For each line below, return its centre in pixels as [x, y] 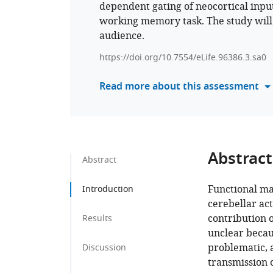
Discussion [104, 248]
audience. [122, 36]
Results [97, 218]
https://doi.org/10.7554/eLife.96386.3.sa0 [183, 58]
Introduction [108, 189]
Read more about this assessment [179, 87]
